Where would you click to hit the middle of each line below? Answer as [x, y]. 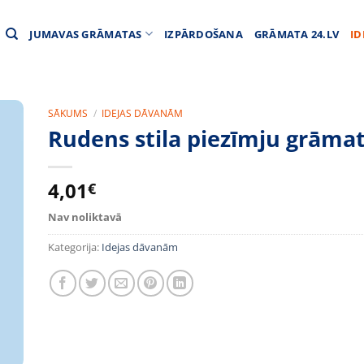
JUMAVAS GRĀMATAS [86, 34]
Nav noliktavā [85, 217]
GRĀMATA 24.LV [297, 34]
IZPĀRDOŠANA [204, 34]
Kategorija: [75, 247]
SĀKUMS [68, 113]
